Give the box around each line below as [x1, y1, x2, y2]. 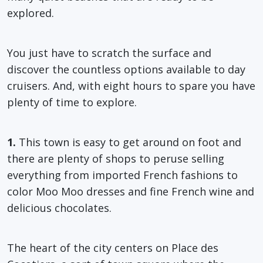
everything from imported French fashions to [7, 167, 238, 182]
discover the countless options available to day [7, 62, 245, 76]
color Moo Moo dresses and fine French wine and [7, 184, 254, 198]
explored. [7, 5, 54, 20]
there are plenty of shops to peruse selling [7, 151, 224, 166]
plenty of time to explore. [7, 95, 137, 109]
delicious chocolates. [7, 200, 112, 215]
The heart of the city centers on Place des [7, 240, 218, 255]
